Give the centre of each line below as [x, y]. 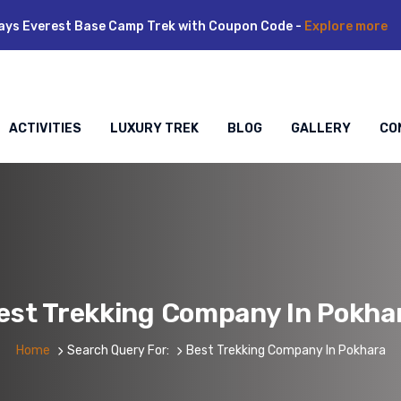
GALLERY [321, 129]
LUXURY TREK [154, 129]
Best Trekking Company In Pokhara [286, 350]
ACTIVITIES [45, 129]
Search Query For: [118, 350]
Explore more [346, 26]
